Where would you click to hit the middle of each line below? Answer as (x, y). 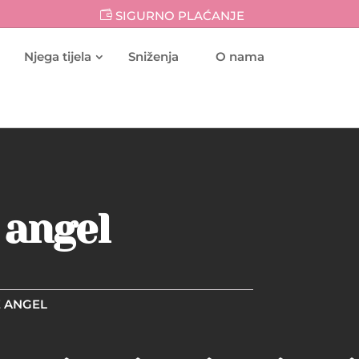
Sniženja (154, 56)
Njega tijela (58, 56)
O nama (240, 56)
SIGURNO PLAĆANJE (180, 15)
